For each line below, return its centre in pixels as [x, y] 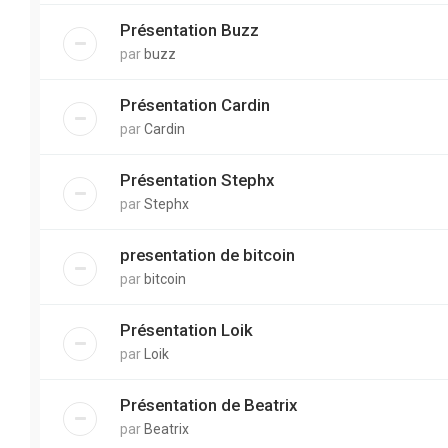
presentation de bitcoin [207, 255]
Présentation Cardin [195, 105]
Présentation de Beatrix [208, 405]
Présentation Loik [186, 330]
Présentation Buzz [189, 30]
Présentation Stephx [197, 180]
